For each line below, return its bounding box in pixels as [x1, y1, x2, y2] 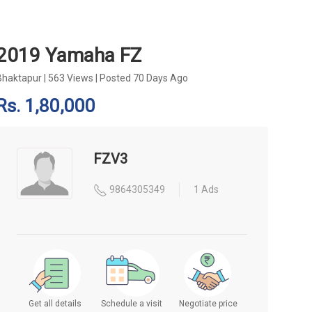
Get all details [28, 298, 81, 309]
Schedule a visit [101, 298, 163, 309]
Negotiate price [179, 298, 238, 309]
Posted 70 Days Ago [99, 72, 188, 84]
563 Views [47, 72, 93, 84]
